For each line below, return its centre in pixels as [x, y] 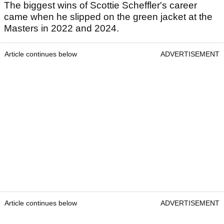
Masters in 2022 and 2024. [63, 172]
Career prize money [49, 131]
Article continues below [41, 198]
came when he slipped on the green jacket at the [108, 161]
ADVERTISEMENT [190, 198]
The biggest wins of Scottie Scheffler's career [100, 149]
